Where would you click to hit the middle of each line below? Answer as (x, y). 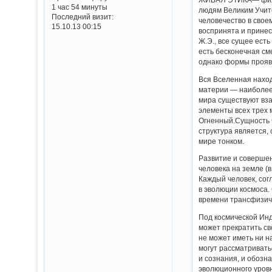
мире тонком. (222, 141)
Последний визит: (82, 17)
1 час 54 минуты (79, 7)
